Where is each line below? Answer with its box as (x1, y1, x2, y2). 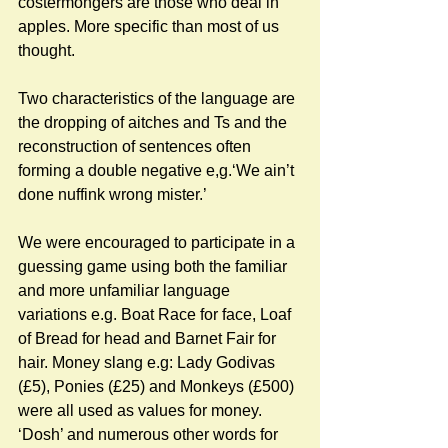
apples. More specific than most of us (18, 17, 283, 35)
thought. (18, 41, 79, 59)
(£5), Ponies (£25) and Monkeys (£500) (18, 377, 298, 395)
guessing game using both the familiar (18, 257, 291, 275)
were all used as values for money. (18, 401, 266, 419)
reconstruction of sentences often (18, 137, 255, 155)
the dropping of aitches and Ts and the (18, 113, 291, 131)
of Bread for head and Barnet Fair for (18, 329, 280, 347)
